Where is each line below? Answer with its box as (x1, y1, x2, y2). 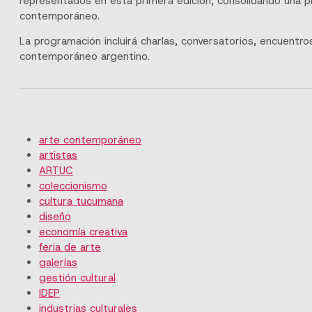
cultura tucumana (39, 194, 123, 208)
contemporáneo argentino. (19, 49, 150, 63)
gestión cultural (39, 270, 116, 285)
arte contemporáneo (39, 132, 141, 147)
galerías (39, 255, 77, 270)
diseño (39, 209, 71, 224)
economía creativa (39, 224, 127, 239)
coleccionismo (39, 178, 107, 193)
